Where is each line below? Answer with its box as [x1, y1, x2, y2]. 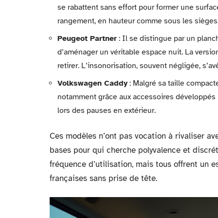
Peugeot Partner [57, 33, 117, 43]
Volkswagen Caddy [57, 78, 127, 88]
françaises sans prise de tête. [50, 173, 157, 183]
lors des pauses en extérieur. [57, 105, 156, 115]
